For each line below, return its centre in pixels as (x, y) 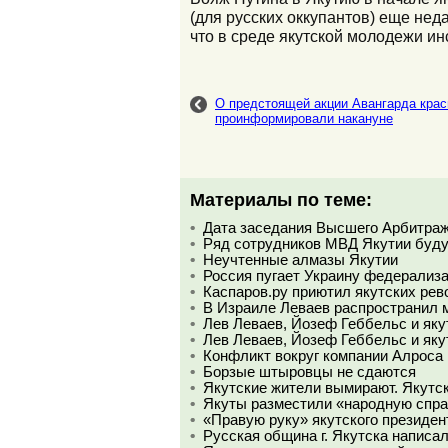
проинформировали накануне (304, 118)
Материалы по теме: (281, 199)
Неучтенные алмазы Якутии (300, 259)
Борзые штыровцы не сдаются (309, 371)
